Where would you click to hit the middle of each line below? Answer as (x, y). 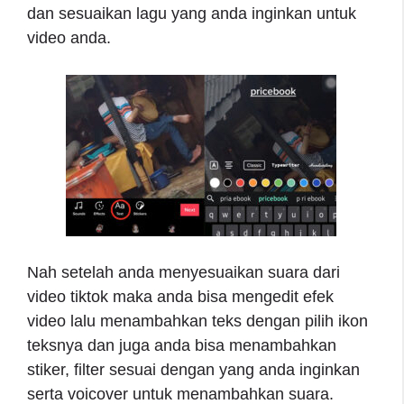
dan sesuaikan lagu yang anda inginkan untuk (192, 13)
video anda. (71, 37)
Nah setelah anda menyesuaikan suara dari (184, 272)
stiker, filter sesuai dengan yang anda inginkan (193, 369)
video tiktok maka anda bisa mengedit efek (180, 296)
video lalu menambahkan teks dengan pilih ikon (197, 321)
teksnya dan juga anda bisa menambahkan (182, 345)
